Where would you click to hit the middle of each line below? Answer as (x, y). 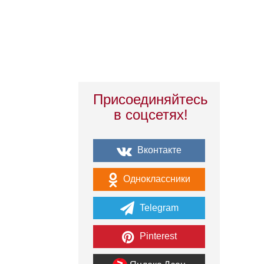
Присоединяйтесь (151, 99)
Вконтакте (158, 150)
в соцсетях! (151, 115)
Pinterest (157, 236)
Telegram (158, 207)
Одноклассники (156, 179)
